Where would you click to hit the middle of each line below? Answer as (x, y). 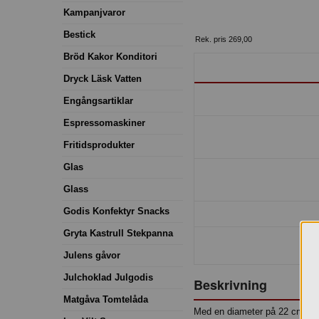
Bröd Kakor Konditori (110, 56)
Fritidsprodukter (99, 145)
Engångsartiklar (98, 100)
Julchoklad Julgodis (108, 277)
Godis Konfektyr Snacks (116, 211)
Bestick (79, 34)
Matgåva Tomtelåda (106, 299)
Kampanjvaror (94, 12)
